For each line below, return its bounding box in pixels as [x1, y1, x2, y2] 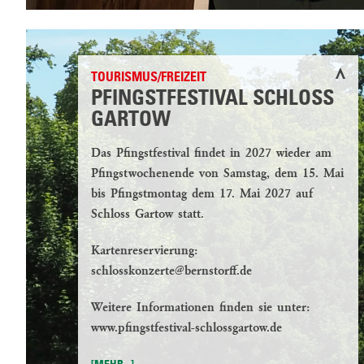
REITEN [64, 78, 98, 89]
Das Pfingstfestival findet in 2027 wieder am [91, 147, 331, 161]
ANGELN [64, 50, 103, 61]
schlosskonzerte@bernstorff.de [91, 265, 252, 279]
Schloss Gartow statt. [91, 208, 204, 222]
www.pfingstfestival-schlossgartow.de [91, 322, 282, 336]
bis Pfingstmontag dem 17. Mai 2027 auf [91, 188, 313, 201]
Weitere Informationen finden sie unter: [91, 301, 310, 315]
